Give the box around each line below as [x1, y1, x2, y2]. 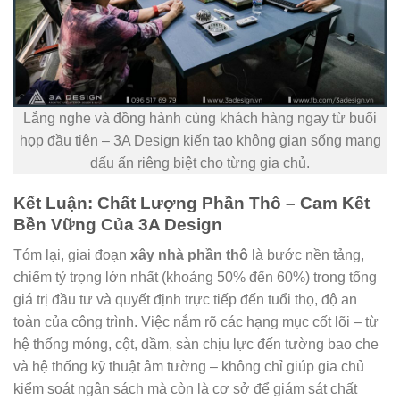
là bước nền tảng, [248, 247, 364, 263]
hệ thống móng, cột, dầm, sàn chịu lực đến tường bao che [13, 337, 379, 353]
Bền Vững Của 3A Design [13, 214, 222, 234]
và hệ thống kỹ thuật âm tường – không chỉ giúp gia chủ [13, 359, 364, 375]
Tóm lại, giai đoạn [13, 247, 130, 263]
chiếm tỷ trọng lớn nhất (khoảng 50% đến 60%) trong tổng [13, 270, 377, 286]
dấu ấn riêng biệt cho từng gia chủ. [90, 154, 310, 171]
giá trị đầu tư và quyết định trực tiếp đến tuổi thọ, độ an [13, 292, 357, 308]
